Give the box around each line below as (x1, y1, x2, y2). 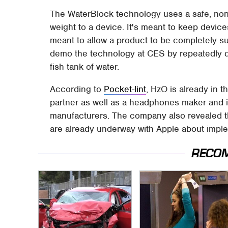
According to (50, 83, 104, 95)
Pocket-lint (104, 83, 147, 95)
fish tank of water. (50, 61, 120, 72)
